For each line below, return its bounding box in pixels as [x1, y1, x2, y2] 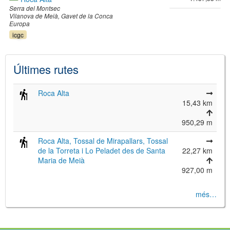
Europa [9, 20, 30, 28]
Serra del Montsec [9, 4, 60, 12]
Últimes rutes [13, 61, 79, 77]
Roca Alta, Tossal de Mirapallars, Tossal [38, 136, 168, 146]
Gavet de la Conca [61, 12, 113, 20]
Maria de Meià [38, 155, 85, 165]
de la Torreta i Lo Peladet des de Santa [38, 145, 165, 156]
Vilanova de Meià [9, 12, 58, 20]
